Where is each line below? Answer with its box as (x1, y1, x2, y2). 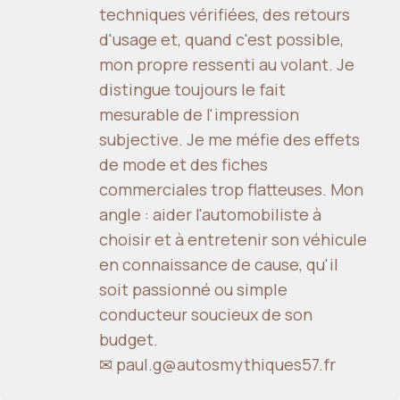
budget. (99, 329, 158, 351)
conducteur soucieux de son (99, 304, 312, 326)
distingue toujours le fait (99, 79, 286, 101)
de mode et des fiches (99, 154, 268, 176)
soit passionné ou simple (99, 279, 287, 301)
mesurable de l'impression (99, 104, 299, 126)
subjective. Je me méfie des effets (99, 129, 360, 151)
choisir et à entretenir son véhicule (99, 229, 367, 251)
